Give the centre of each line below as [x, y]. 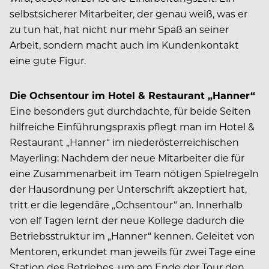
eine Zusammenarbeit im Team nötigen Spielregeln [134, 174]
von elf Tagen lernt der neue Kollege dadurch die [127, 220]
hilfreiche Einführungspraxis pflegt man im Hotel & [132, 127]
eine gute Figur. [48, 61]
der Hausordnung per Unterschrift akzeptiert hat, [128, 189]
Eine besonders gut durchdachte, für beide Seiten [130, 111]
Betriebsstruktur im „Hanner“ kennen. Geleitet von [132, 236]
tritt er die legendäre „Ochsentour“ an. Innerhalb [126, 205]
